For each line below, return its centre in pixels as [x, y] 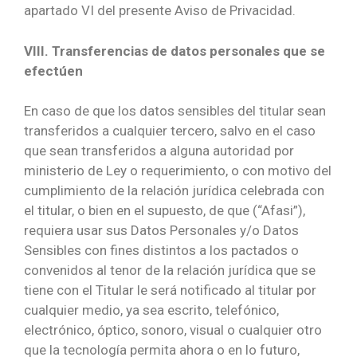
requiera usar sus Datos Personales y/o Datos [161, 231]
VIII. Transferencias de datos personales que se [175, 51]
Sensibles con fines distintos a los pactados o [161, 251]
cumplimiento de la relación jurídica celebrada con [174, 191]
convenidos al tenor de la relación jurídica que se [170, 271]
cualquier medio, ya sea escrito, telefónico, [151, 310]
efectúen [53, 71]
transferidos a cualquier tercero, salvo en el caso [170, 131]
